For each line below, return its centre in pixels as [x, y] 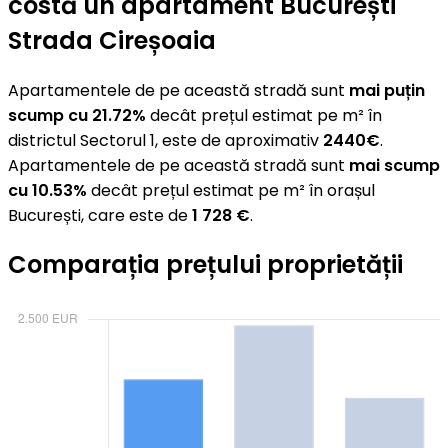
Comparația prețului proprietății [205, 265]
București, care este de [100, 215]
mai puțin [387, 90]
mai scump [394, 165]
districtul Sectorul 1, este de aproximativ [165, 140]
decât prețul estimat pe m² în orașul [231, 190]
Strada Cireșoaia [112, 40]
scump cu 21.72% [77, 115]
